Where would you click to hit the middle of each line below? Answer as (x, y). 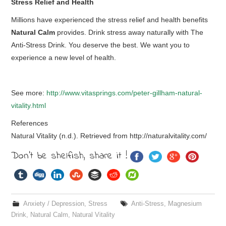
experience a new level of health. (64, 58)
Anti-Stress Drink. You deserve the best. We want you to (101, 45)
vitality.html (29, 105)
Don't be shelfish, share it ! (69, 156)
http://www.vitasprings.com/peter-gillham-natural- (125, 93)
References (30, 123)
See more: (29, 93)
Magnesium (185, 204)
